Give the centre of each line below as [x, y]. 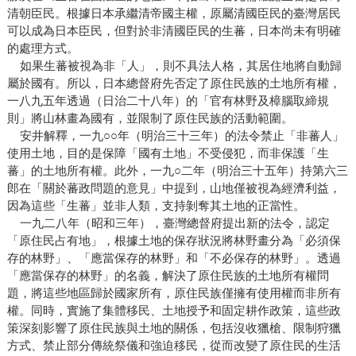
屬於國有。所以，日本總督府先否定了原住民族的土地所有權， [174, 83]
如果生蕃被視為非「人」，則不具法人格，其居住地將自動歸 [174, 66]
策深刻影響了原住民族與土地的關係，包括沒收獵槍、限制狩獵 [174, 328]
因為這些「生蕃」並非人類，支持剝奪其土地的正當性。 [156, 206]
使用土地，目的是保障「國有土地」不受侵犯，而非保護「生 [168, 153]
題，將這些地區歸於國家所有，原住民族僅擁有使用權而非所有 [174, 293]
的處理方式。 [43, 48]
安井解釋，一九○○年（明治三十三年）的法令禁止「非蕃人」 [175, 136]
